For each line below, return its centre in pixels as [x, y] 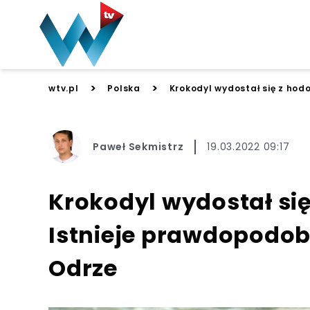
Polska [124, 88]
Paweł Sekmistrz [138, 146]
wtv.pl [64, 88]
